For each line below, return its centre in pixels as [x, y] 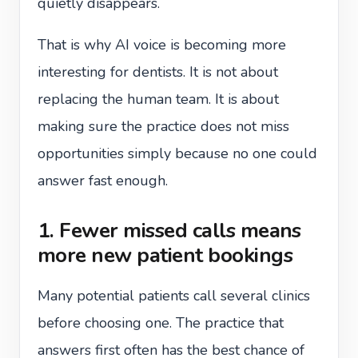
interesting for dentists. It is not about [158, 72]
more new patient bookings [165, 255]
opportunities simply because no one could [177, 153]
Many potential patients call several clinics [174, 296]
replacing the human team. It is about [158, 99]
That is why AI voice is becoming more [162, 45]
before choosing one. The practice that [161, 323]
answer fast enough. [103, 181]
